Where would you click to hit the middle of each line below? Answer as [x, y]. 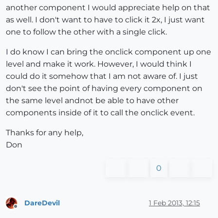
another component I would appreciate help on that [108, 8]
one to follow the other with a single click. [86, 32]
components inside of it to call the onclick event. [100, 113]
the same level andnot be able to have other [92, 101]
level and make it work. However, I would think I [99, 64]
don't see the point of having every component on [104, 89]
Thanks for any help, [45, 133]
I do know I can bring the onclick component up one [109, 52]
